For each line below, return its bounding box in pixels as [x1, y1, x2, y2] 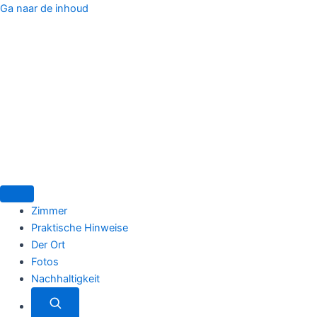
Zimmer [30, 204, 67, 217]
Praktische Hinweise [30, 221, 128, 234]
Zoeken [61, 294, 99, 306]
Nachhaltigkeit [30, 272, 100, 285]
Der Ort [30, 238, 65, 251]
